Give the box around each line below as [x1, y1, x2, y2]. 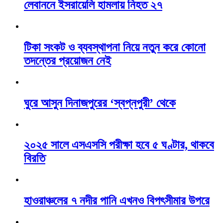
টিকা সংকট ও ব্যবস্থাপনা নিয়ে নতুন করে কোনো [24, 40, 206, 54]
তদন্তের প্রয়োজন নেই [24, 54, 111, 67]
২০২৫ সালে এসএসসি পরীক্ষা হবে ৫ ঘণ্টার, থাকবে [24, 138, 214, 152]
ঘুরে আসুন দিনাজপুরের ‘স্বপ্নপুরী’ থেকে [24, 96, 176, 110]
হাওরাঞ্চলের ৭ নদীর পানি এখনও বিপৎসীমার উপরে [24, 194, 210, 208]
